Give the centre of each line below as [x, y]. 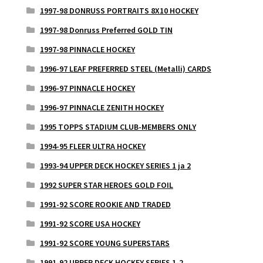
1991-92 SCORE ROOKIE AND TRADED [105, 205]
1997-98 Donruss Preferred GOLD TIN [106, 30]
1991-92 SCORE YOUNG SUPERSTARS [104, 243]
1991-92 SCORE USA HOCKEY [90, 224]
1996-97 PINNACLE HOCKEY [87, 88]
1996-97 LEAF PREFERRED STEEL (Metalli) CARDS [125, 69]
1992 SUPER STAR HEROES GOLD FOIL [106, 185]
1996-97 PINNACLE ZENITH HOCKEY [102, 108]
